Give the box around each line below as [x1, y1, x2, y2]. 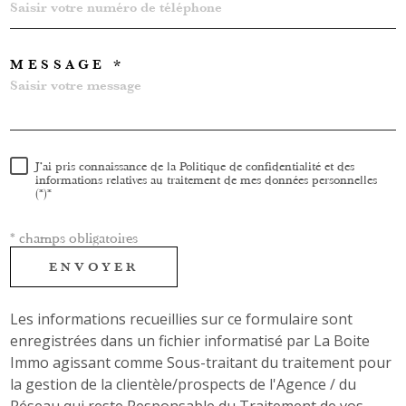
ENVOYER [49, 259, 140, 275]
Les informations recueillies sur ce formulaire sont [10, 308, 353, 329]
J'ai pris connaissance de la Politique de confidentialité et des [35, 159, 354, 175]
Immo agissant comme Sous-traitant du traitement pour [10, 352, 391, 372]
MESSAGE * [10, 56, 125, 72]
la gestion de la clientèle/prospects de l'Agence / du [10, 373, 356, 394]
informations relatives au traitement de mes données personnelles [35, 172, 377, 188]
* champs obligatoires [10, 229, 138, 247]
